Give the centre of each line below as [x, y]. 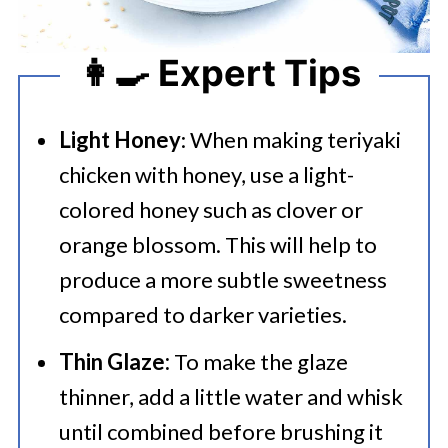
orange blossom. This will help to [217, 244]
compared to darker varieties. [202, 314]
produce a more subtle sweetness [222, 279]
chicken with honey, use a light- [206, 174]
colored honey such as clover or [210, 209]
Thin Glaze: [114, 361]
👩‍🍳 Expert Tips [219, 72]
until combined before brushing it [220, 431]
